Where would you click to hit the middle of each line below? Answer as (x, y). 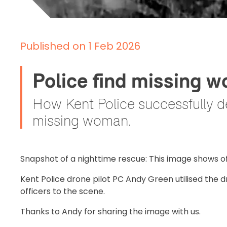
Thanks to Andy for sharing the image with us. (110, 212)
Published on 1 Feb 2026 (80, 46)
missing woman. (82, 120)
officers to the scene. (63, 191)
